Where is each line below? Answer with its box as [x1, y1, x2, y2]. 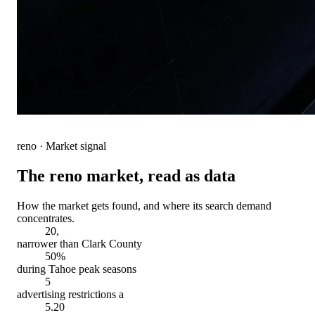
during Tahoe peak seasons [17, 262, 136, 275]
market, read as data [82, 166, 236, 185]
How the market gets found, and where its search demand [17, 199, 271, 212]
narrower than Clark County [17, 237, 142, 250]
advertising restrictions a [17, 288, 124, 300]
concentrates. [17, 212, 75, 224]
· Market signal [37, 139, 106, 152]
